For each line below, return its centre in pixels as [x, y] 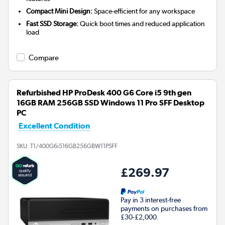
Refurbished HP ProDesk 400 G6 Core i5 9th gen [104, 93]
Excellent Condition [54, 126]
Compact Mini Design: [60, 11]
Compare [44, 58]
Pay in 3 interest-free [151, 200]
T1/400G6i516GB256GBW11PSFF [74, 146]
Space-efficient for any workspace [144, 11]
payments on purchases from [164, 209]
